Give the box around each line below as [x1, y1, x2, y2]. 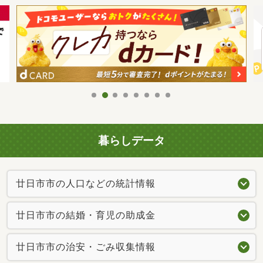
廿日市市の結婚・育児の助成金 [16, 209, 156, 221]
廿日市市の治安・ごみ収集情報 [16, 241, 156, 252]
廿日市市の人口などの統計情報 [16, 177, 156, 189]
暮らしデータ [98, 133, 165, 147]
